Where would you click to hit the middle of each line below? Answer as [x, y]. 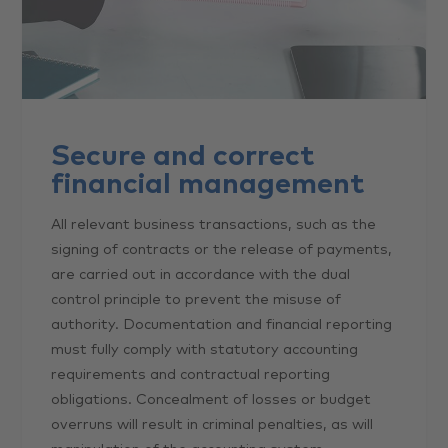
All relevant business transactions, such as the [214, 225]
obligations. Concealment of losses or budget [211, 400]
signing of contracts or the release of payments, [222, 250]
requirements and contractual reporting [191, 375]
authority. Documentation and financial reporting [222, 325]
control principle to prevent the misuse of [196, 300]
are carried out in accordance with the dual [201, 275]
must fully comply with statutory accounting [205, 350]
